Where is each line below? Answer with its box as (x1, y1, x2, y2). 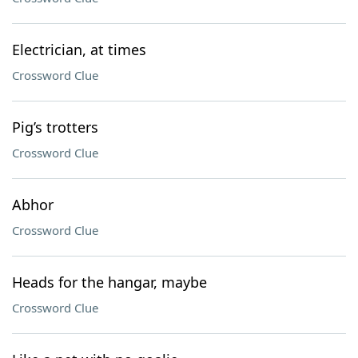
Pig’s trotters (12, 117, 98, 137)
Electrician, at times (12, 40, 146, 59)
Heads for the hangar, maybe (12, 272, 207, 292)
